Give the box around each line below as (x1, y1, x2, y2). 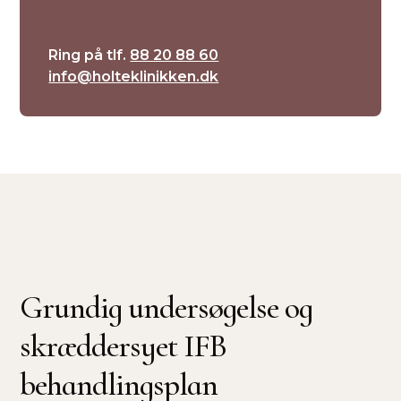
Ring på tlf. (48, 47, 131, 64)
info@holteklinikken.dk (48, 68, 219, 85)
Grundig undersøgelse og (20, 288, 313, 327)
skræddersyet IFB (20, 327, 227, 365)
